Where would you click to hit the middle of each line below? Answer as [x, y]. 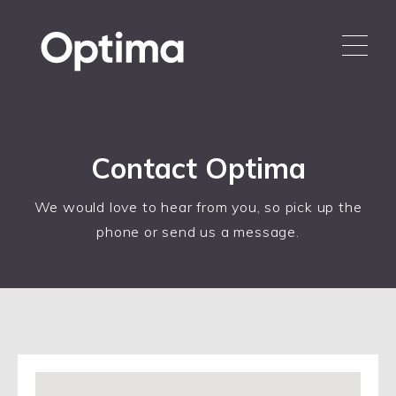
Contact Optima [198, 168]
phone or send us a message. [198, 232]
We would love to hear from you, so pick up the [198, 207]
